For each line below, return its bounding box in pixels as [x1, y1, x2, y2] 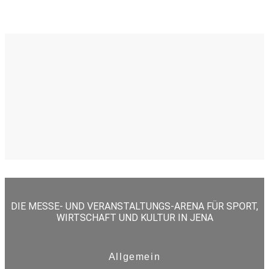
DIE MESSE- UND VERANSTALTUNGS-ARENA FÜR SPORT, [11, 201, 258, 213]
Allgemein [108, 252, 161, 262]
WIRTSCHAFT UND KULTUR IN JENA [56, 212, 213, 224]
